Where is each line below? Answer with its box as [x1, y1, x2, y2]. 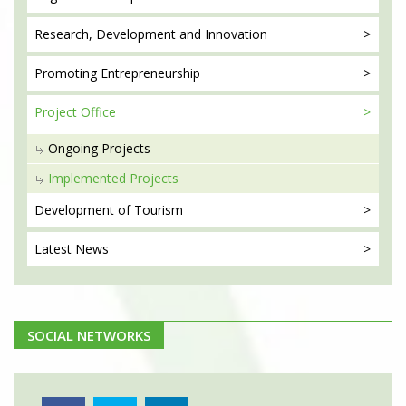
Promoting [34, 64, 97, 82]
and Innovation [176, 25, 267, 43]
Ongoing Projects [48, 140, 150, 158]
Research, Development [34, 25, 176, 43]
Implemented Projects [48, 169, 179, 188]
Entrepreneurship [97, 64, 200, 82]
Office [77, 103, 116, 121]
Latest [34, 240, 72, 258]
